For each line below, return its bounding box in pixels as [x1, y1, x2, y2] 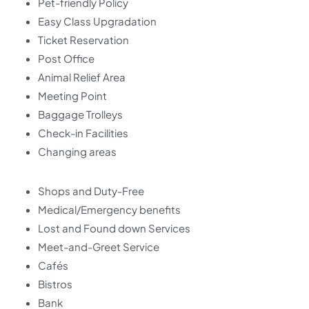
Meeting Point [38, 89, 107, 103]
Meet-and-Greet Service [38, 240, 159, 254]
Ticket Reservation [38, 33, 129, 47]
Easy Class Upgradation [38, 14, 157, 28]
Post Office [38, 52, 94, 66]
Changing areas [38, 145, 117, 159]
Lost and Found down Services [38, 221, 190, 235]
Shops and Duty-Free [38, 184, 144, 198]
